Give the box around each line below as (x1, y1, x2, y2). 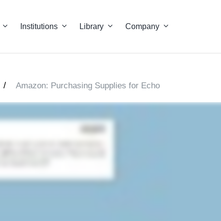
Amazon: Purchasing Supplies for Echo (16, 81, 160, 90)
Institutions (20, 22, 58, 31)
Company (125, 22, 159, 31)
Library (79, 22, 104, 31)
